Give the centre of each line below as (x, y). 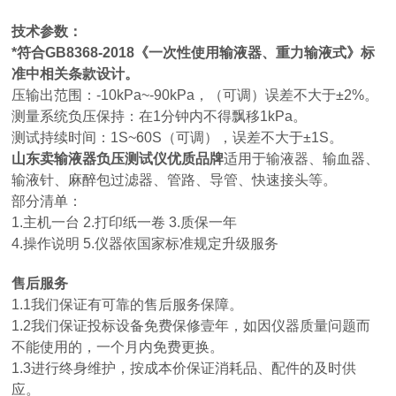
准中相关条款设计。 (76, 74)
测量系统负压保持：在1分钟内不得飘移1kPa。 (160, 116)
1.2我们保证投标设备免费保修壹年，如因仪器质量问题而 (191, 326)
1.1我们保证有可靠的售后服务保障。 (128, 305)
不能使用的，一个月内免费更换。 (118, 347)
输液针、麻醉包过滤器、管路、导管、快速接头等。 (175, 180)
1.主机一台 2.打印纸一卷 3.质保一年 (125, 222)
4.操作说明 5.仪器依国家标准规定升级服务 (145, 244)
